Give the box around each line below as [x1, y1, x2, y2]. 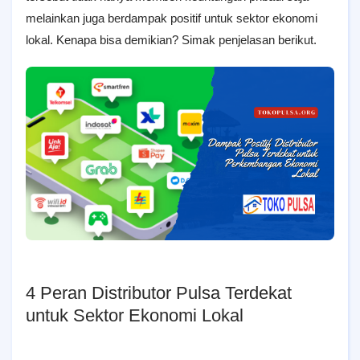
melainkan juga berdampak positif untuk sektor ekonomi [26, 11, 317, 25]
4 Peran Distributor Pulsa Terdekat [26, 283, 292, 303]
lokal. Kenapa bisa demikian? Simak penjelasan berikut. [26, 33, 317, 47]
